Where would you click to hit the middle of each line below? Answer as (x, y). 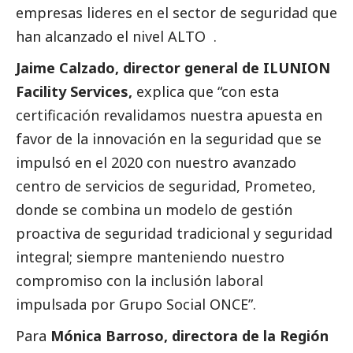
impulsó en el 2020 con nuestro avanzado (156, 163)
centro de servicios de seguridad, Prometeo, (166, 186)
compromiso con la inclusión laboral (139, 281)
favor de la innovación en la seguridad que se (169, 139)
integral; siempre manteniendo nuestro (150, 257)
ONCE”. (231, 305)
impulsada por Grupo (91, 305)
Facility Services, (74, 92)
